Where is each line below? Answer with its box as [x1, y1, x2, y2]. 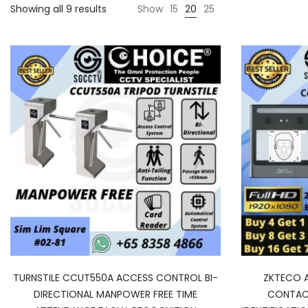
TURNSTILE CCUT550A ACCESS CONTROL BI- [13, 271, 218, 285]
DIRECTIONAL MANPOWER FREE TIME [34, 287, 197, 301]
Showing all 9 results [10, 2, 107, 16]
